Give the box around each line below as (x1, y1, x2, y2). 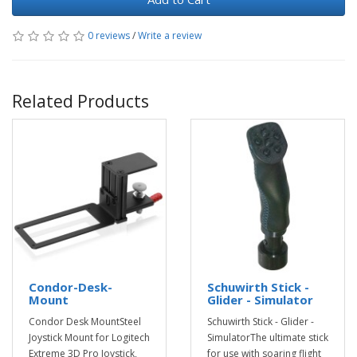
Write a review (138, 28, 202, 42)
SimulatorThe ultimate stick (207, 330, 328, 344)
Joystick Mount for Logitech (29, 330, 150, 344)
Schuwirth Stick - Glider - (207, 314, 314, 328)
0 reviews (88, 28, 130, 42)
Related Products (12, 89, 149, 112)
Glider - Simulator (207, 291, 313, 308)
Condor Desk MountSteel (29, 314, 141, 328)
